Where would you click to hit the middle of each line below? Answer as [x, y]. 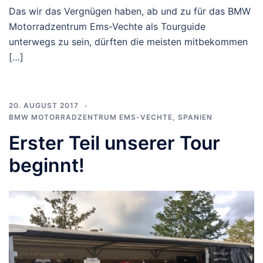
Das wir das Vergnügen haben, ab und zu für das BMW [130, 11]
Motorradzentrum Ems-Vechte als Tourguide [107, 27]
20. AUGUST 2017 [44, 106]
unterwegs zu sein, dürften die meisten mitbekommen [128, 42]
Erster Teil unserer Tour [114, 143]
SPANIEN [195, 117]
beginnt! [47, 166]
